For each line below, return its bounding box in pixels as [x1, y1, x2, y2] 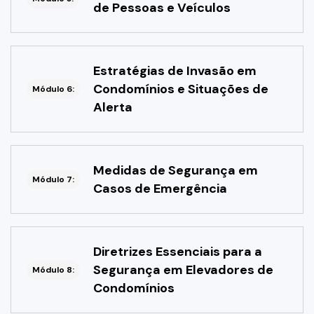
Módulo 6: [32, 83, 74, 95]
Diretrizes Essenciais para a [93, 243, 262, 261]
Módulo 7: [32, 174, 74, 186]
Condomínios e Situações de [93, 81, 268, 98]
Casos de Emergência [93, 180, 227, 198]
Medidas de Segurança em [93, 162, 258, 179]
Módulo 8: [32, 264, 74, 276]
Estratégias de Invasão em [93, 62, 257, 80]
